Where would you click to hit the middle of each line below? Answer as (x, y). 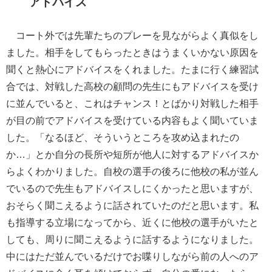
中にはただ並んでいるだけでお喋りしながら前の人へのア (132, 256)
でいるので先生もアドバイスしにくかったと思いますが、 (132, 188)
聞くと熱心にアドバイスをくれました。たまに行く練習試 (132, 69)
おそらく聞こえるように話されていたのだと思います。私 (132, 205)
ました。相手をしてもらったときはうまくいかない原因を (132, 52)
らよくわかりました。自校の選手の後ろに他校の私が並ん (132, 171)
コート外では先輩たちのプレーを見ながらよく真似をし (132, 35)
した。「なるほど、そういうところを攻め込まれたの (123, 137)
